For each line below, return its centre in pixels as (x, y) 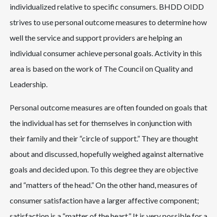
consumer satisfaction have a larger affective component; (104, 200)
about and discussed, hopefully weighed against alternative (107, 154)
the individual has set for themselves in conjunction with (101, 123)
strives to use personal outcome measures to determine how (108, 22)
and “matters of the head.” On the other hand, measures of (104, 185)
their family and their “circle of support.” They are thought (104, 138)
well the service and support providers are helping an (96, 38)
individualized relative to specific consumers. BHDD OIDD (107, 7)
